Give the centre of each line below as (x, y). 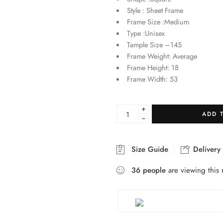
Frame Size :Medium (158, 22)
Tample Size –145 (154, 45)
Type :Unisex (146, 33)
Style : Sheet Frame (155, 10)
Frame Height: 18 (153, 67)
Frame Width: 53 (152, 79)
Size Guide (147, 149)
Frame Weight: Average (162, 56)
